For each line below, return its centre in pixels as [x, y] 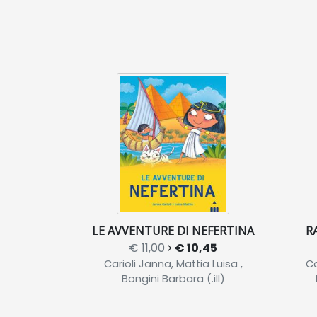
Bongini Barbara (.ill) [173, 279]
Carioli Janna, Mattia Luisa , [173, 264]
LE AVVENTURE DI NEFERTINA [173, 231]
